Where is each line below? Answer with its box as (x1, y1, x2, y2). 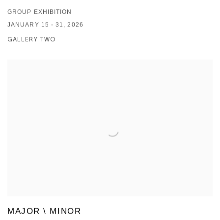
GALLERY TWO (7, 35, 55, 42)
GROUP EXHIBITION (7, 8, 72, 15)
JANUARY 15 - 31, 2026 (7, 21, 83, 28)
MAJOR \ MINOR (7, 206, 82, 216)
